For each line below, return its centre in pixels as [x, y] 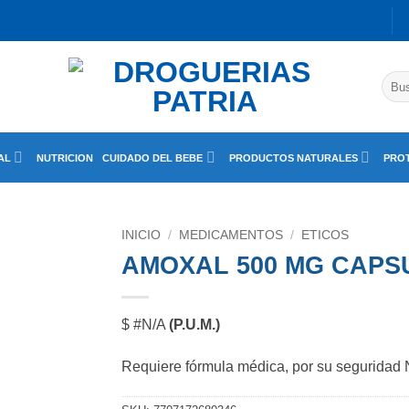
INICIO [142, 235]
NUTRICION [65, 157]
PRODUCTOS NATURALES [293, 157]
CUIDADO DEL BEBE [153, 157]
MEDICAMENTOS [231, 235]
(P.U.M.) [195, 324]
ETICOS [325, 235]
